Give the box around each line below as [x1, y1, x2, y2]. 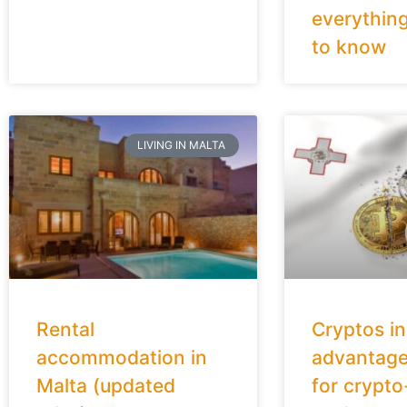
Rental [36, 317, 94, 341]
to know [311, 35, 386, 58]
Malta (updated [36, 373, 175, 397]
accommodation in [36, 345, 207, 369]
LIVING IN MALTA [137, 138, 226, 153]
